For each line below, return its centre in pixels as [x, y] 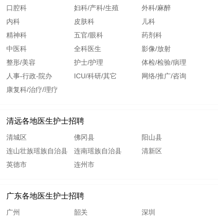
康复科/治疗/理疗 [32, 90]
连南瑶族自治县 [98, 151]
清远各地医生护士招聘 [45, 121]
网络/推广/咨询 [164, 76]
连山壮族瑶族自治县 [37, 151]
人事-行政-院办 [29, 76]
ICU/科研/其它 [96, 76]
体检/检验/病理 [164, 63]
